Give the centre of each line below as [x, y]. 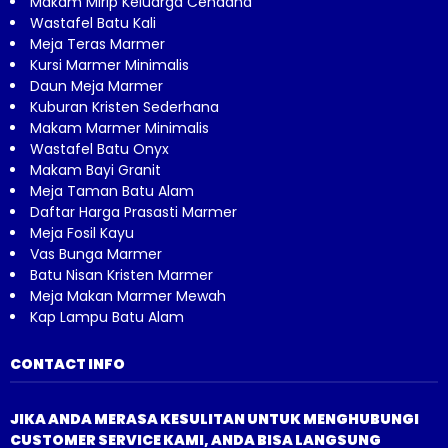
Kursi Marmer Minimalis [109, 64]
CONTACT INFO [67, 363]
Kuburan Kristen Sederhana [124, 106]
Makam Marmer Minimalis [119, 127]
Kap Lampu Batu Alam [107, 316]
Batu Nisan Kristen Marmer [121, 274]
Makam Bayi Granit [95, 169]
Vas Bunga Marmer [96, 253]
